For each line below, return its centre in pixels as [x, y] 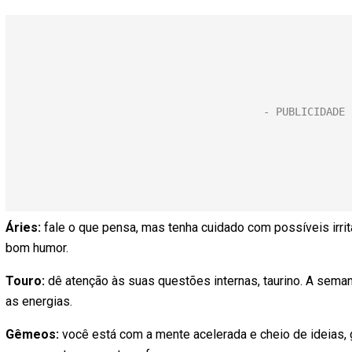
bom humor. [37, 248]
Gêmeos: [34, 334]
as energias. [39, 301]
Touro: [25, 281]
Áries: [25, 227]
